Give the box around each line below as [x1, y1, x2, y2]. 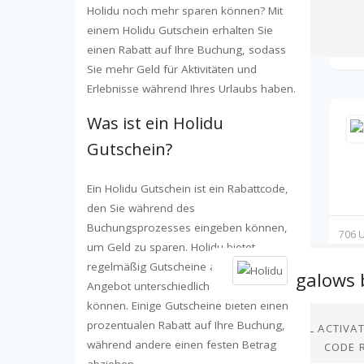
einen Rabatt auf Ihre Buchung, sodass [87, 42, 286, 58]
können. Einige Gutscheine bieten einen [87, 298, 288, 314]
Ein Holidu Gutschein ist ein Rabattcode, [87, 181, 288, 197]
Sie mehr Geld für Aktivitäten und [87, 62, 257, 77]
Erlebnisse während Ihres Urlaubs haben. [87, 81, 296, 97]
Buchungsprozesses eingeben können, [87, 220, 288, 236]
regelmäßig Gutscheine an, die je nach [87, 259, 284, 275]
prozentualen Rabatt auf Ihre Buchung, [87, 318, 285, 333]
